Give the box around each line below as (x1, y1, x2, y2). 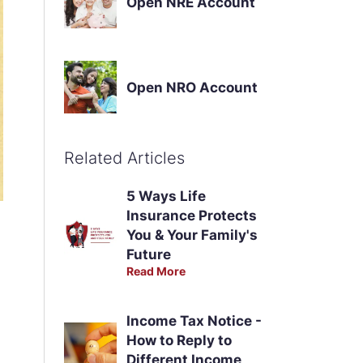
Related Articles (63, 148, 185, 168)
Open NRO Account (126, 79, 258, 96)
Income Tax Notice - (126, 313, 262, 329)
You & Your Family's (126, 227, 258, 243)
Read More (126, 264, 186, 278)
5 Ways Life (126, 188, 206, 204)
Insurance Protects (126, 207, 257, 224)
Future (126, 246, 171, 263)
